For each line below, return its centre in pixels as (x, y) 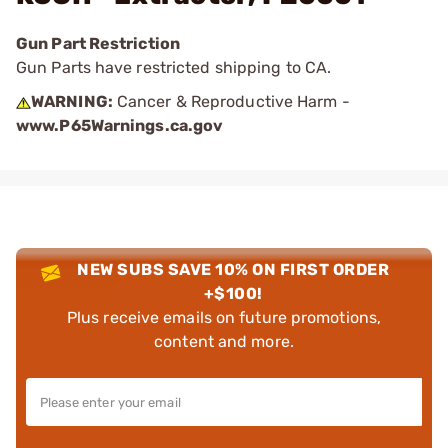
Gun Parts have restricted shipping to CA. (174, 67)
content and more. (224, 341)
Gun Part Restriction (98, 43)
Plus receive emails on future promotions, (224, 317)
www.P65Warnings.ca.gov (120, 125)
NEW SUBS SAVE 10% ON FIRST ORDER (233, 269)
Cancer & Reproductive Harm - (231, 101)
